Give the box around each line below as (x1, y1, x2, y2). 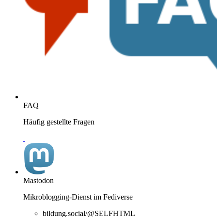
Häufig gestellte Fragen (23, 117, 94, 126)
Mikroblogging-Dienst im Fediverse (23, 192, 133, 201)
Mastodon (23, 176, 54, 185)
